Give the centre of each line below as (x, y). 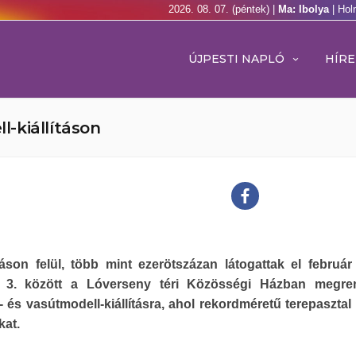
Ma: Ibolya (305, 9)
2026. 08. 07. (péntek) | (223, 9)
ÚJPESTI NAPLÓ (236, 59)
